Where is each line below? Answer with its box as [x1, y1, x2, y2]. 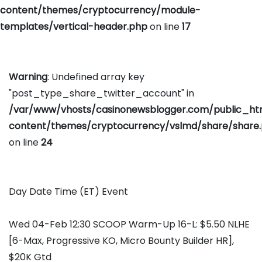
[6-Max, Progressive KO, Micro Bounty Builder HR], [9, 234, 234, 248]
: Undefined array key [47, 70, 144, 84]
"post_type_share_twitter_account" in [9, 87, 194, 101]
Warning [9, 70, 47, 84]
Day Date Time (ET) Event [9, 185, 128, 199]
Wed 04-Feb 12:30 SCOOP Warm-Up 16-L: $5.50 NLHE [9, 218, 250, 232]
